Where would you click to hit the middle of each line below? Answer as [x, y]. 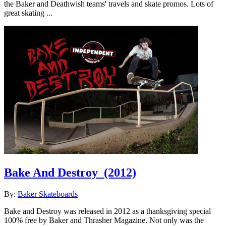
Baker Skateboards [48, 194]
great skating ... [28, 13]
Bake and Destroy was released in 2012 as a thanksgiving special [107, 211]
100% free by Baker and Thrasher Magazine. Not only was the [104, 220]
